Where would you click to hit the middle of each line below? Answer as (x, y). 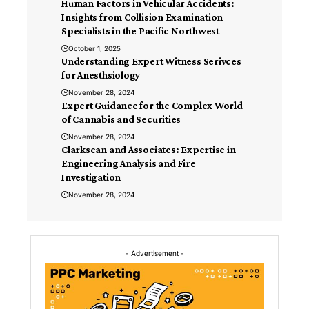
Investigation (91, 178)
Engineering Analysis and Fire (129, 164)
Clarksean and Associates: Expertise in (149, 150)
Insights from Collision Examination (142, 18)
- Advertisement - (154, 253)
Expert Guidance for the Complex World (152, 106)
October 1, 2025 (94, 49)
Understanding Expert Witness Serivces (151, 62)
